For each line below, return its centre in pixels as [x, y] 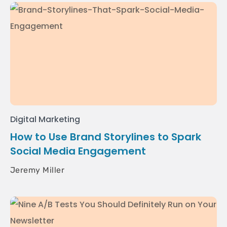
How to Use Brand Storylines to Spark [106, 137]
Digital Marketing [45, 119]
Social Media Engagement [78, 151]
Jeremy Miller [37, 170]
